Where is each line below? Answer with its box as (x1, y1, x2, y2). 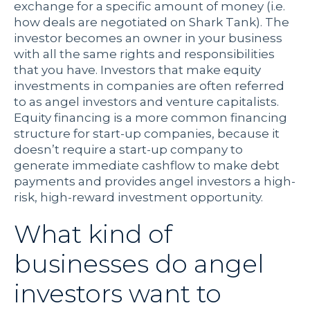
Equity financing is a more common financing (14, 111, 287, 125)
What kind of (14, 219, 172, 250)
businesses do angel (14, 248, 264, 280)
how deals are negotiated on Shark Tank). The (14, 15, 289, 30)
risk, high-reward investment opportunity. (14, 190, 263, 205)
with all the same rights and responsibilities (14, 47, 275, 62)
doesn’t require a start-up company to (14, 143, 243, 157)
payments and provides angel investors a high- (14, 174, 295, 189)
